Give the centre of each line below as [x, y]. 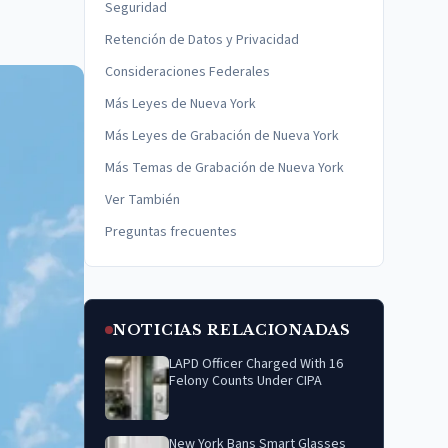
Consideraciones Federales [187, 72]
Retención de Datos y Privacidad [202, 40]
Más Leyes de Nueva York [180, 104]
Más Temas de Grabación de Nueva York [224, 168]
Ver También [142, 200]
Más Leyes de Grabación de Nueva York [222, 136]
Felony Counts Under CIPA [245, 381]
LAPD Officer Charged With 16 [256, 364]
